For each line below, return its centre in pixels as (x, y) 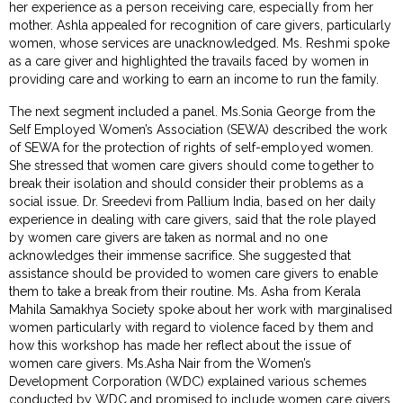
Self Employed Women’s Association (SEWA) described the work (198, 129)
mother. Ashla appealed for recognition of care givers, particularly (200, 25)
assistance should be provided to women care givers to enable (193, 273)
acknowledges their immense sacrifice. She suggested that (180, 255)
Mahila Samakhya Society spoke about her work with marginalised (201, 309)
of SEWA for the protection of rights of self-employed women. (191, 147)
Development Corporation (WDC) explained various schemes (188, 381)
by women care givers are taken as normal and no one (168, 237)
